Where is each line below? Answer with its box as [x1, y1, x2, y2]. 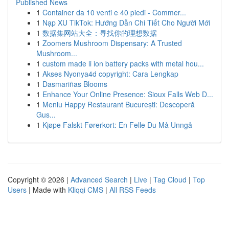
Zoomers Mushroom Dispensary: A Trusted [42, 38, 182, 48]
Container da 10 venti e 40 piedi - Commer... [42, 7, 186, 17]
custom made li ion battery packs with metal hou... [42, 58, 204, 68]
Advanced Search [71, 174, 128, 185]
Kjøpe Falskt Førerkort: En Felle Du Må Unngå [42, 120, 192, 130]
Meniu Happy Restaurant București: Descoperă [42, 99, 195, 109]
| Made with [27, 185, 68, 195]
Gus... [36, 109, 56, 120]
